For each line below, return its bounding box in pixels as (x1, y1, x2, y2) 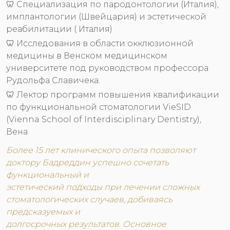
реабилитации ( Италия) (6, 24, 112, 34)
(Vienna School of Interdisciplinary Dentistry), (6, 114, 201, 124)
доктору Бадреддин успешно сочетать (6, 158, 169, 167)
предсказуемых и (6, 207, 80, 217)
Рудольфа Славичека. (6, 75, 100, 85)
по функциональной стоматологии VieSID (6, 102, 191, 112)
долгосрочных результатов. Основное (6, 219, 166, 229)
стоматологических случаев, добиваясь (6, 195, 172, 204)
